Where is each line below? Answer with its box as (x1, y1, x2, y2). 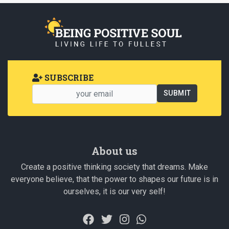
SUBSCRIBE (42, 72, 94, 83)
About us (91, 144, 138, 157)
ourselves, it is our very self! (63, 186, 166, 196)
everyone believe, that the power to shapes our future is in (11, 174, 218, 184)
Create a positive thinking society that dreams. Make (21, 162, 208, 172)
